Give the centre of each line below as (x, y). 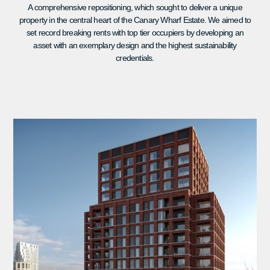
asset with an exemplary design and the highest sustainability (135, 45)
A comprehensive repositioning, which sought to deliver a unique (135, 7)
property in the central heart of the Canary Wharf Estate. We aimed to (135, 20)
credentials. (135, 58)
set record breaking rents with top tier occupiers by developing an (135, 32)
